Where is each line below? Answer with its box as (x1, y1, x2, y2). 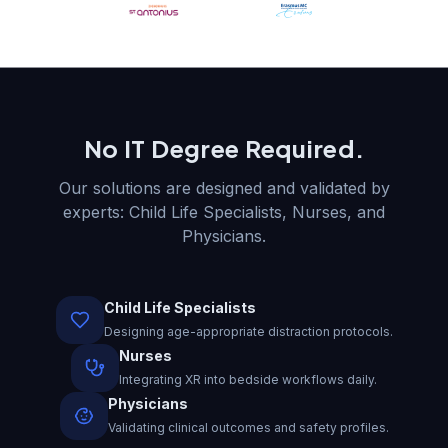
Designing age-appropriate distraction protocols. (103, 323, 393, 339)
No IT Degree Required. (83, 132, 365, 163)
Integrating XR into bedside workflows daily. (119, 371, 377, 387)
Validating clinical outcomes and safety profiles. (107, 419, 389, 435)
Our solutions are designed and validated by (58, 177, 390, 198)
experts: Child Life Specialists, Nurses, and (63, 201, 385, 222)
